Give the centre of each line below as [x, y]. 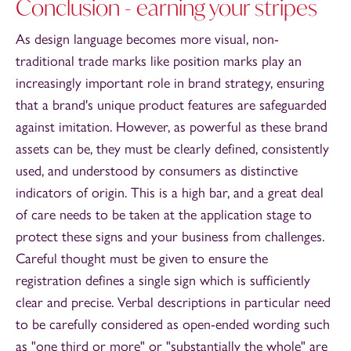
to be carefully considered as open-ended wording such [173, 325]
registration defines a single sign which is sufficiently [163, 281]
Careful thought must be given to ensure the [142, 259]
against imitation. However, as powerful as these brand [172, 127]
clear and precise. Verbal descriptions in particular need [173, 303]
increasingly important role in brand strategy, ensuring [170, 83]
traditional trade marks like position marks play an [159, 62]
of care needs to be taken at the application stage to [164, 215]
